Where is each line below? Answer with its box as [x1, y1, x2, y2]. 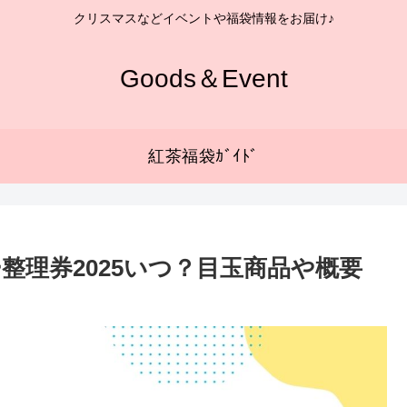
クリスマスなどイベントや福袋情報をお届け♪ [73, 11, 334, 26]
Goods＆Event [119, 64, 288, 93]
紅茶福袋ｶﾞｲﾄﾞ [148, 146, 259, 165]
